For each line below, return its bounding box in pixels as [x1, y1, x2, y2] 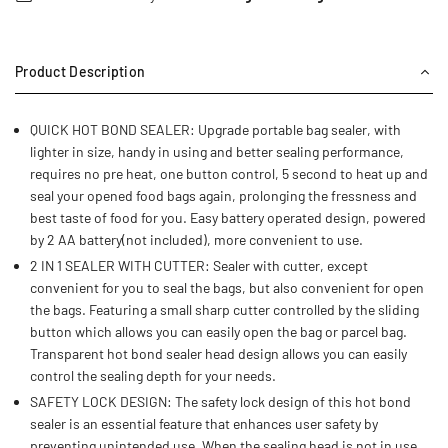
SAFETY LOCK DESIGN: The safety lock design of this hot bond [30, 393, 411, 411]
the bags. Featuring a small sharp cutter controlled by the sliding [30, 301, 419, 319]
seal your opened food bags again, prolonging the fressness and [30, 187, 417, 205]
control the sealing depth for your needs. [30, 367, 276, 385]
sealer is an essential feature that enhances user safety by [30, 415, 378, 433]
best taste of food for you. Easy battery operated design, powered [30, 209, 426, 227]
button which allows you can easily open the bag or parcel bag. [30, 323, 407, 341]
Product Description [15, 63, 146, 81]
